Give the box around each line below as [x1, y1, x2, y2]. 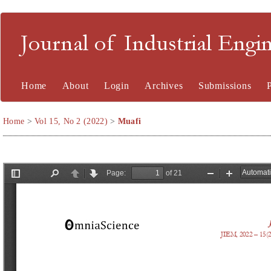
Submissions [198, 80, 252, 91]
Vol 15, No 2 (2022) [34, 117, 108, 126]
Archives [145, 80, 183, 91]
